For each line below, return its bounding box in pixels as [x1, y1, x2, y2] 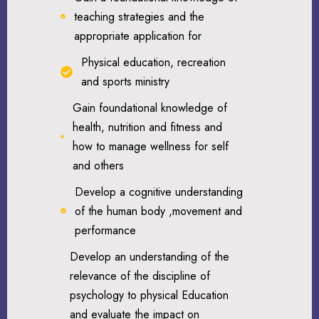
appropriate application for [73, 27, 202, 44]
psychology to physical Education [70, 286, 229, 303]
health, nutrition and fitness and [72, 118, 222, 135]
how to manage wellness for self [72, 137, 229, 155]
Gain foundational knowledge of [72, 99, 227, 116]
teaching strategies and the [73, 8, 204, 25]
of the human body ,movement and [74, 202, 242, 219]
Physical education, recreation [81, 53, 226, 70]
